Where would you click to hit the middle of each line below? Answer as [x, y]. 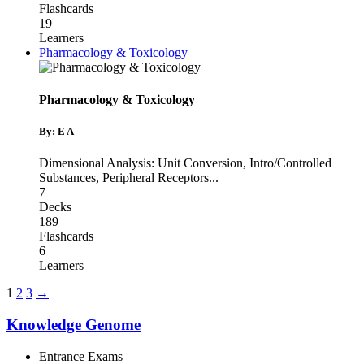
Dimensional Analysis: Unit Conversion [141, 163]
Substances [67, 178]
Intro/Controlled [290, 163]
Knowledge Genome [74, 324]
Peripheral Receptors [156, 178]
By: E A [56, 131]
